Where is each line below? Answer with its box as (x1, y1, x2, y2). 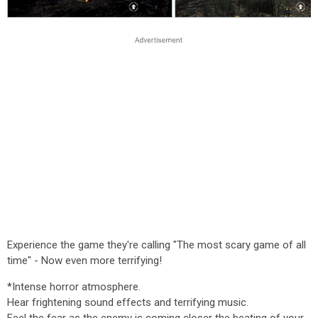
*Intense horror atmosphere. (7, 280, 141, 293)
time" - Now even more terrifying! (7, 254, 162, 267)
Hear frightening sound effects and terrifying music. (7, 296, 248, 309)
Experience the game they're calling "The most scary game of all (7, 238, 306, 251)
